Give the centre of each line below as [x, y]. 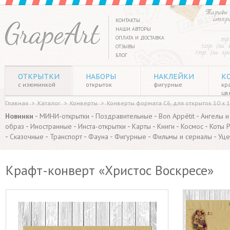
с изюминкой [37, 84]
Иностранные [51, 126]
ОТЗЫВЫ [125, 46]
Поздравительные [124, 116]
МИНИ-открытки [64, 116]
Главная [17, 103]
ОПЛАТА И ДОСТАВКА [140, 38]
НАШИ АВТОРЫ [133, 29]
